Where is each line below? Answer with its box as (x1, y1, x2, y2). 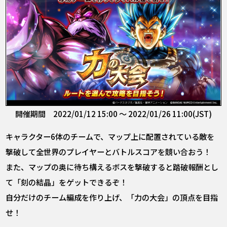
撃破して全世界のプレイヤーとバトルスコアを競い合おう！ (6, 146, 211, 157)
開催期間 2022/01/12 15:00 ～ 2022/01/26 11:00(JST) (15, 108, 212, 120)
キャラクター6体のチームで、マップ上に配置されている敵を (6, 131, 215, 142)
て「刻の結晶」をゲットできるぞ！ (6, 176, 128, 187)
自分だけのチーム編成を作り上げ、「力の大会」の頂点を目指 (6, 192, 218, 203)
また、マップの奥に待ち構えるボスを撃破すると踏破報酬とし (6, 161, 219, 172)
